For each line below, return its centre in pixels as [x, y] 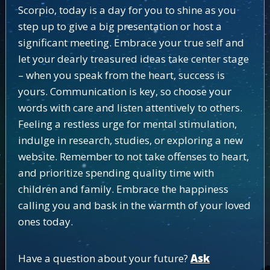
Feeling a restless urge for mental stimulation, [127, 124]
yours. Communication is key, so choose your [124, 91]
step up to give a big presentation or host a [120, 26]
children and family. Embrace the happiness [123, 189]
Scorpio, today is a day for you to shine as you [127, 10]
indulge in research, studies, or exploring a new [130, 140]
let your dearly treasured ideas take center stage [133, 59]
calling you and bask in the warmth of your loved [134, 205]
